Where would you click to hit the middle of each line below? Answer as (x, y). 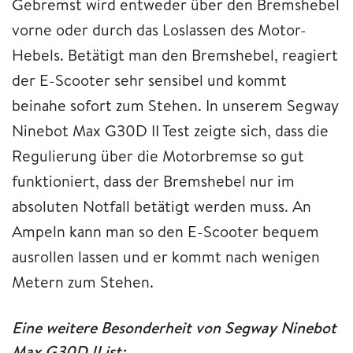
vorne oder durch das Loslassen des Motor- (159, 30)
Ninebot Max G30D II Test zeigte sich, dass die (170, 131)
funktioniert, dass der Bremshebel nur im (153, 181)
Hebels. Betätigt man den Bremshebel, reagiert (175, 55)
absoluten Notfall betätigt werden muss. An (162, 206)
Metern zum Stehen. (83, 282)
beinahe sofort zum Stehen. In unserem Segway (175, 106)
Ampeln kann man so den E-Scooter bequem (165, 232)
